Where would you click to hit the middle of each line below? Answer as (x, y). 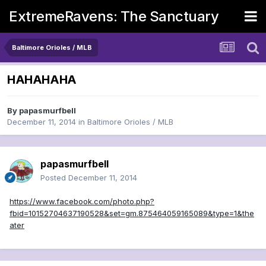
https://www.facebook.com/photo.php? (82, 202)
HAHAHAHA (42, 80)
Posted (54, 178)
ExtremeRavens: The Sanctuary (114, 16)
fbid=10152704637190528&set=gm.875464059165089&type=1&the (132, 213)
